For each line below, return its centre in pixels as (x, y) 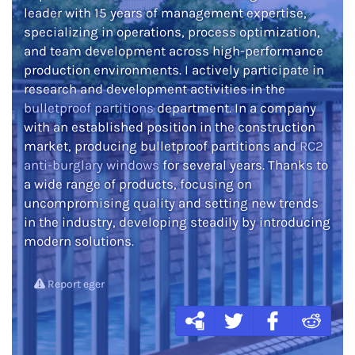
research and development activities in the (155, 89)
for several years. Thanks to (244, 165)
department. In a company (235, 108)
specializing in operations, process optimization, (172, 32)
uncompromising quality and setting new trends (171, 203)
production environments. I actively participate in (174, 70)
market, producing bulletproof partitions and (162, 146)
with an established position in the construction (170, 127)
